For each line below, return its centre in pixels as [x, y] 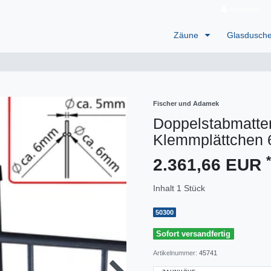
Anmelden [245, 9]
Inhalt [165, 188]
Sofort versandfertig [194, 234]
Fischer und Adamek [186, 104]
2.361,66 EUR [210, 165]
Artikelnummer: [176, 253]
